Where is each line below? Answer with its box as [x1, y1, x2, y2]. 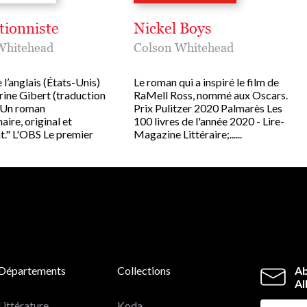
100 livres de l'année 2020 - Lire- [134, 114, 284, 127]
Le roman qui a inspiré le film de [134, 75, 279, 88]
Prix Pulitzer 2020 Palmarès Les [134, 101, 282, 114]
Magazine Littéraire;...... [134, 127, 242, 140]
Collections [117, 263, 171, 277]
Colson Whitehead [134, 40, 234, 55]
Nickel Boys [134, 19, 212, 38]
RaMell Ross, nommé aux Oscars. [134, 88, 288, 101]
